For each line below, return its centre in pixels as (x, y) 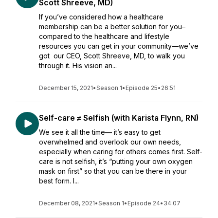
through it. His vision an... (78, 65)
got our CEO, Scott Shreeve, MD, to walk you (112, 56)
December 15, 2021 (66, 88)
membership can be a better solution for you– (112, 27)
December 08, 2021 (67, 203)
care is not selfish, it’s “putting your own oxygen (116, 161)
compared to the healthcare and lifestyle (104, 36)
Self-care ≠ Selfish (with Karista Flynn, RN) (119, 118)
